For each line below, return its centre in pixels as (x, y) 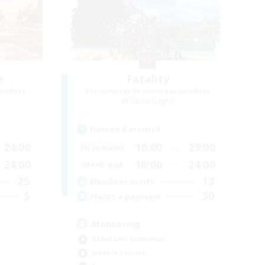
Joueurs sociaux (119, 253)
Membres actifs (122, 181)
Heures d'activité (125, 129)
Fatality (148, 78)
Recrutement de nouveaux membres (148, 91)
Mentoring (116, 224)
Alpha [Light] (152, 101)
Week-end (103, 164)
